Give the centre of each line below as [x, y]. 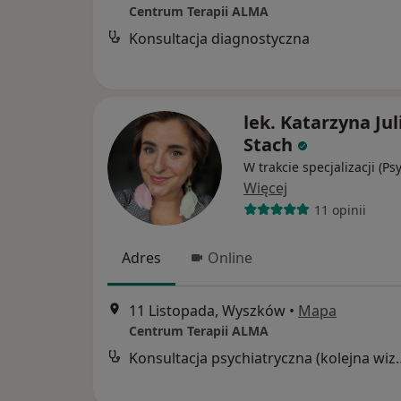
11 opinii [340, 209]
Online [230, 258]
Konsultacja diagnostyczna [219, 39]
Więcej [265, 188]
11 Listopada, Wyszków [207, 311]
